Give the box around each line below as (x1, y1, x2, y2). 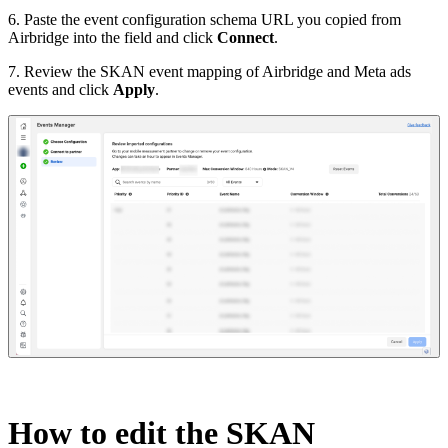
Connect (217, 28, 274, 46)
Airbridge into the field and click (8, 28, 217, 46)
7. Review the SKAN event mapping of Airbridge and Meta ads (8, 62, 411, 80)
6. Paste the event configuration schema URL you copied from (8, 10, 401, 28)
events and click (8, 80, 113, 98)
